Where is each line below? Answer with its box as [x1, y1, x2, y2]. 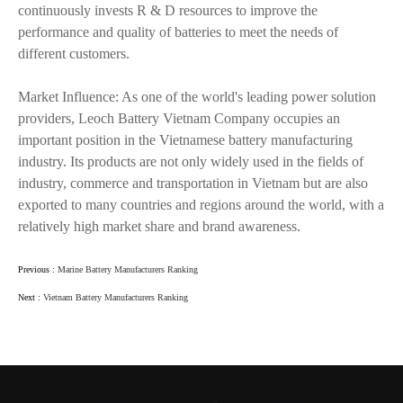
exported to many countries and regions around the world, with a [18, 197, 384, 212]
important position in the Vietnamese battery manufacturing [18, 132, 353, 148]
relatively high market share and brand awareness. [18, 219, 300, 234]
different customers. [18, 46, 130, 61]
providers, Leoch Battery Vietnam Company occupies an [18, 111, 340, 126]
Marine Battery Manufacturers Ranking [58, 264, 198, 274]
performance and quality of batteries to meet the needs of [18, 24, 338, 40]
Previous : [18, 264, 58, 274]
